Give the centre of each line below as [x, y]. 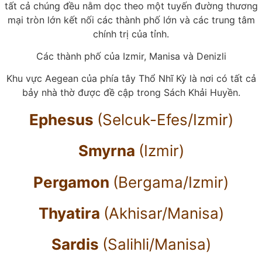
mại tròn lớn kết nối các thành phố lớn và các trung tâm [131, 20]
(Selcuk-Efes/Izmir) [165, 119]
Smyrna [108, 151]
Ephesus [63, 119]
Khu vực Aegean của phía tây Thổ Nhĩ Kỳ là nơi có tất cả [131, 79]
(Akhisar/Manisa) [163, 213]
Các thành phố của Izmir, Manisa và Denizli [131, 56]
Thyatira [71, 213]
